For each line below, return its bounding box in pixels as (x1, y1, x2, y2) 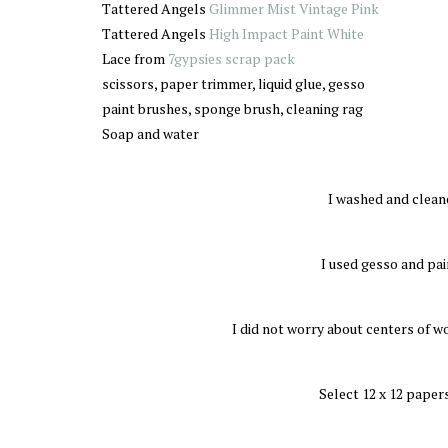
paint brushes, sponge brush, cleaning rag (102, 99, 363, 118)
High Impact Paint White (209, 24, 364, 43)
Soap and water (102, 124, 199, 143)
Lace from (102, 49, 168, 68)
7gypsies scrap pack (168, 49, 295, 68)
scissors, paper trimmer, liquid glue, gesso (102, 74, 365, 93)
